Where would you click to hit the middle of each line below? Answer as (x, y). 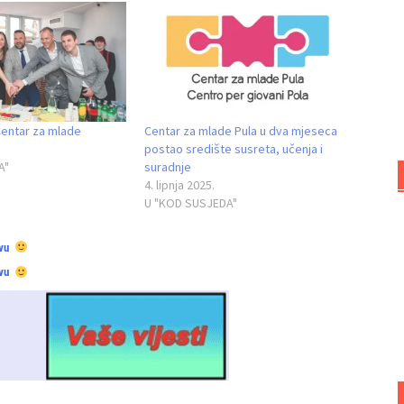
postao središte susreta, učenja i (233, 148)
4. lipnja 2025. (179, 184)
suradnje (167, 166)
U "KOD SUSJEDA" (190, 202)
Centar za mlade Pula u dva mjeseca (240, 130)
